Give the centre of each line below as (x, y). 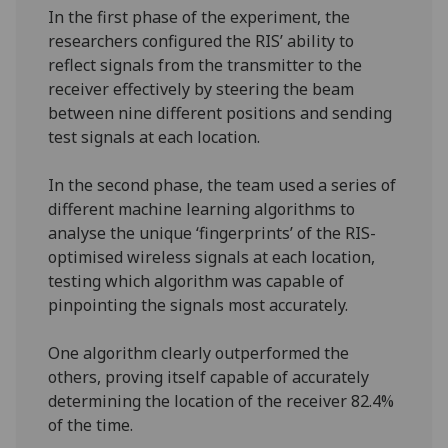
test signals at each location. (154, 136)
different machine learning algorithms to (202, 208)
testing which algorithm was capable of (196, 280)
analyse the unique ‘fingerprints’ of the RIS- (212, 232)
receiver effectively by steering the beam (201, 88)
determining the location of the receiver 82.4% (221, 400)
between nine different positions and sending (220, 112)
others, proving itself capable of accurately (209, 376)
